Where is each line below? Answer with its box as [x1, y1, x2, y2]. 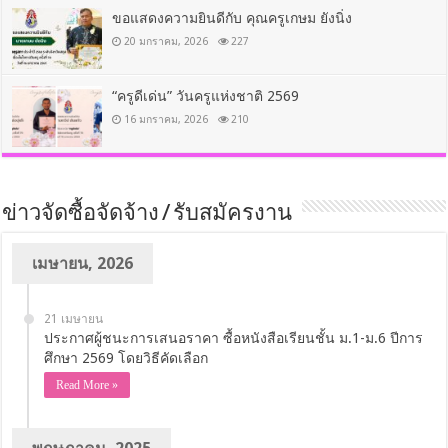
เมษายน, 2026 [32, 253, 134, 273]
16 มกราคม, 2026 [124, 112, 209, 125]
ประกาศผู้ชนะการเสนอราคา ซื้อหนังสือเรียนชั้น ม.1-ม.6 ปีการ [44, 329, 424, 346]
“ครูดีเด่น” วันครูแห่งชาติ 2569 [112, 87, 300, 104]
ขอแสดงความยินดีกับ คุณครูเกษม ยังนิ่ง [112, 9, 353, 26]
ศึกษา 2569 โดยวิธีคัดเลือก [44, 349, 209, 366]
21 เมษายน [44, 311, 104, 326]
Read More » [56, 377, 119, 392]
